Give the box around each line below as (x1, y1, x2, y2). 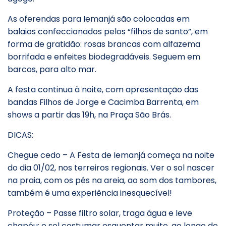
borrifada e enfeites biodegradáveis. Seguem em (8, 51, 200, 63)
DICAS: (8, 129, 33, 141)
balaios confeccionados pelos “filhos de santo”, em (8, 26, 208, 38)
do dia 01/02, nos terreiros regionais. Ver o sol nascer (8, 162, 214, 174)
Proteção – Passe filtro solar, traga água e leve (8, 207, 192, 219)
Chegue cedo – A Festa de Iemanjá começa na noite (8, 149, 214, 161)
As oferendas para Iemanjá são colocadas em (8, 13, 190, 25)
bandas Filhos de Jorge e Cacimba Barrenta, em (8, 96, 199, 108)
